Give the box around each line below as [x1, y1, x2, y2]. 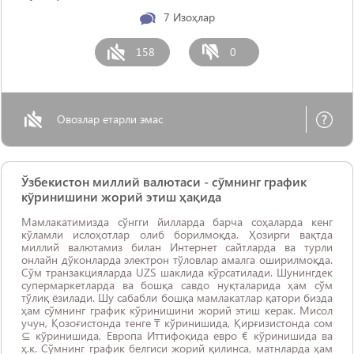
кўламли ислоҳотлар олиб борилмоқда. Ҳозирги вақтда [21, 227, 333, 242]
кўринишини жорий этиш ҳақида [21, 188, 221, 205]
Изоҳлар [172, 9, 215, 24]
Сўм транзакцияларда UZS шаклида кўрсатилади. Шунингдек [21, 265, 333, 280]
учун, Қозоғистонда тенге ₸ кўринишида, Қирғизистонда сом [21, 315, 333, 330]
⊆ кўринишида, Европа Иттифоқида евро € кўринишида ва [21, 328, 333, 343]
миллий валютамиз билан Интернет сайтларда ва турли [21, 239, 333, 254]
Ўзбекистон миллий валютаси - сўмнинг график [21, 173, 307, 190]
